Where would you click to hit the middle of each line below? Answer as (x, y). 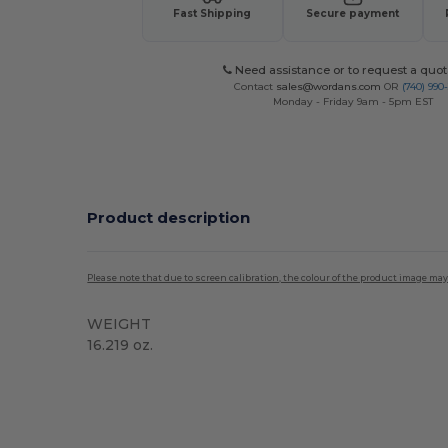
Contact (255, 86)
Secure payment (353, 13)
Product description (169, 217)
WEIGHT (119, 324)
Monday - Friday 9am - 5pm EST (352, 101)
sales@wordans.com (329, 86)
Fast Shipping (212, 13)
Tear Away (121, 377)
